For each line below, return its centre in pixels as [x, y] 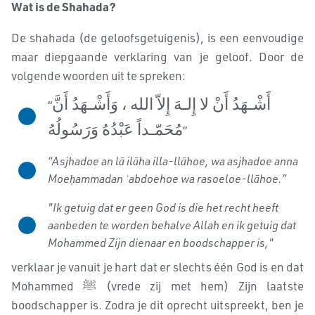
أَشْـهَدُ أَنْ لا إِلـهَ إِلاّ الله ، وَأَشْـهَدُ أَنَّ [161, 103]
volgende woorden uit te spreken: [98, 76]
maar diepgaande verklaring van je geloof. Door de [157, 57]
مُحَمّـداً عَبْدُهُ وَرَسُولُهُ [115, 129]
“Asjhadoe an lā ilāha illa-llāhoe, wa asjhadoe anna [173, 161]
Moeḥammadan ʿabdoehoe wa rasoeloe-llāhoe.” [167, 179]
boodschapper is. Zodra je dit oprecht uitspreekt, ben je [157, 305]
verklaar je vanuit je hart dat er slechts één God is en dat [157, 267]
